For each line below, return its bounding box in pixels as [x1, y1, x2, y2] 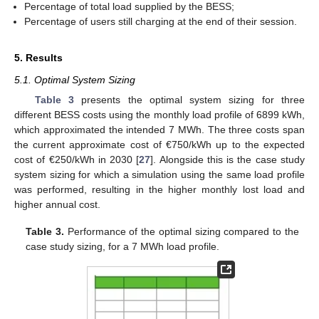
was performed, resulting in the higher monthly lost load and [14, 183, 305, 195]
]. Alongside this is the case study [150, 153, 305, 165]
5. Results [14, 51, 63, 63]
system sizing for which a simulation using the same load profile [14, 168, 305, 180]
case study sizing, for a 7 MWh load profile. [26, 241, 220, 253]
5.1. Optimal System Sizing [14, 73, 135, 85]
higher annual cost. [14, 198, 100, 210]
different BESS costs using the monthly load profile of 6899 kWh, [14, 108, 305, 120]
